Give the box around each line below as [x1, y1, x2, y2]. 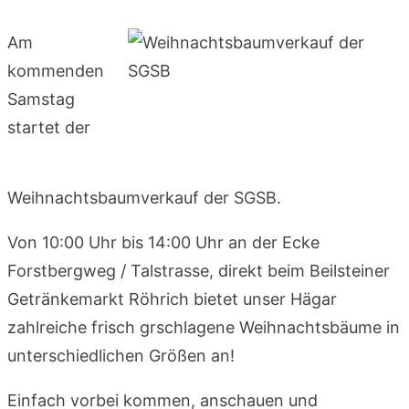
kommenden [7, 60, 104, 80]
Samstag [7, 89, 75, 109]
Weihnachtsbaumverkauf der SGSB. [7, 187, 281, 207]
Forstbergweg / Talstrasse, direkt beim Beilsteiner [7, 260, 390, 280]
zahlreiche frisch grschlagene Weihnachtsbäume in [7, 317, 400, 337]
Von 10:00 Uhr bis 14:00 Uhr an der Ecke [7, 232, 320, 252]
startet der [7, 117, 90, 137]
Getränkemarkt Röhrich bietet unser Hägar [7, 288, 337, 309]
